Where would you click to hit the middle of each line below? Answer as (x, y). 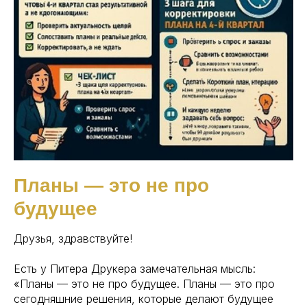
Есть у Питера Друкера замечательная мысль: (135, 269)
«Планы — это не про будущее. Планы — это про (144, 284)
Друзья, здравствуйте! (73, 238)
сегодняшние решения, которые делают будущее (144, 299)
